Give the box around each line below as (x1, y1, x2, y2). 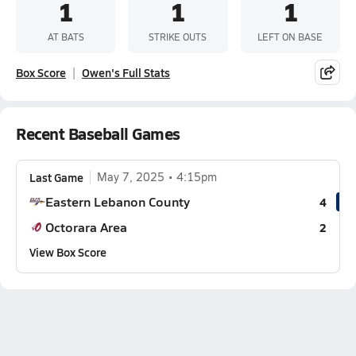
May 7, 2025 (97, 169, 164, 184)
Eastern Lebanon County (45, 192, 190, 211)
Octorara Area (45, 218, 127, 236)
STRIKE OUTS (149, 29, 207, 43)
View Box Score (29, 244, 106, 260)
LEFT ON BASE (257, 29, 323, 43)
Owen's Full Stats (82, 64, 170, 80)
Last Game (29, 169, 83, 185)
